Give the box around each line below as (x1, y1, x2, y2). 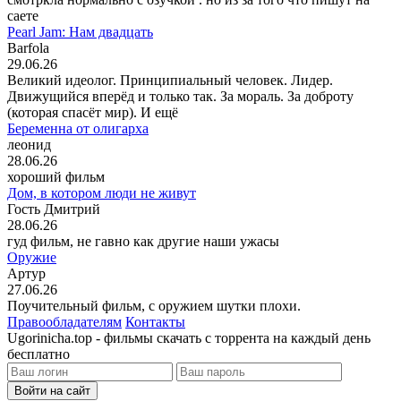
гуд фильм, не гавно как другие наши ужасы (7, 233, 279, 249)
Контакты (125, 313, 185, 329)
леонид (7, 136, 51, 152)
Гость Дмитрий (7, 200, 100, 217)
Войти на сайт (14, 383, 90, 397)
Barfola (7, 39, 49, 55)
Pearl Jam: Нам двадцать (7, 23, 153, 39)
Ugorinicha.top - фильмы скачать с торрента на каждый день (7, 329, 371, 346)
